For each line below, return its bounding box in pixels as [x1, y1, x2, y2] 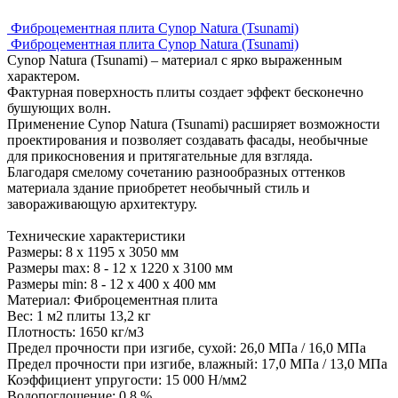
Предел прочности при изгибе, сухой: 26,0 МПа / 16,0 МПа [7, 339, 366, 355]
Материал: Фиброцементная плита [7, 291, 218, 307]
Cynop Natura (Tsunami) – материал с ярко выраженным [7, 52, 342, 68]
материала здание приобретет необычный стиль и [7, 179, 310, 195]
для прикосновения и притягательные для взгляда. [7, 147, 313, 163]
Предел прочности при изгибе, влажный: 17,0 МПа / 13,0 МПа [7, 355, 387, 371]
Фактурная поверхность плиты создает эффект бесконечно [7, 84, 363, 99]
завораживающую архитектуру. [7, 195, 197, 211]
